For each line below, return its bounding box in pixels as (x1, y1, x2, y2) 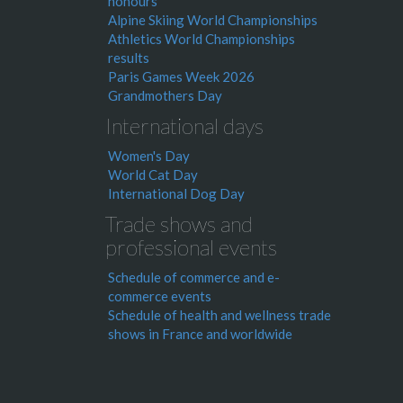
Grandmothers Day (108, 87, 222, 103)
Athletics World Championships (108, 31, 295, 47)
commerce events (108, 288, 211, 304)
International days (105, 112, 264, 139)
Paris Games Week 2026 (108, 68, 255, 85)
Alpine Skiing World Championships (108, 12, 318, 28)
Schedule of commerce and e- (108, 269, 280, 285)
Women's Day (108, 148, 190, 164)
